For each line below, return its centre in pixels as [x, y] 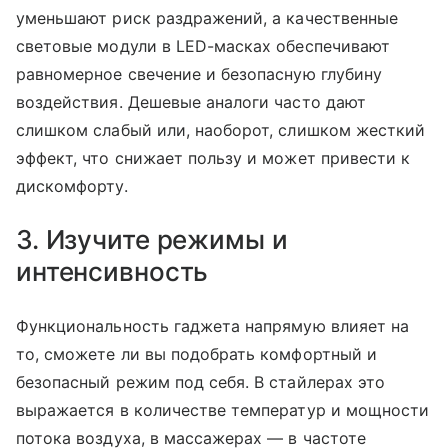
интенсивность [112, 271]
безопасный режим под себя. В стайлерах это [201, 382]
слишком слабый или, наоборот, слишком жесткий [221, 130]
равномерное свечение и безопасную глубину [199, 74]
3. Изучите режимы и [152, 239]
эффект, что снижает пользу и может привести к [213, 158]
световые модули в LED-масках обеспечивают [203, 46]
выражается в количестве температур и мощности [223, 410]
